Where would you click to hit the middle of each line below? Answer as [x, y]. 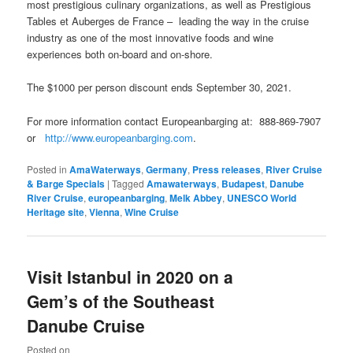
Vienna [105, 212]
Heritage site [56, 212]
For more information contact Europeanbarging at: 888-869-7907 [176, 121]
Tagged [128, 183]
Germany [167, 169]
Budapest [243, 183]
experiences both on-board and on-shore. [120, 54]
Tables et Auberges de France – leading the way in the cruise [168, 21]
